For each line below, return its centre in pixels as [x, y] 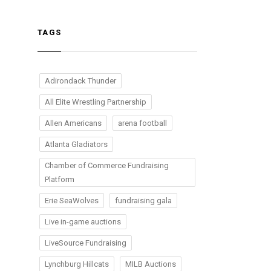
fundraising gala [143, 201]
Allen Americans [73, 123]
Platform [60, 179]
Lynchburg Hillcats [77, 264]
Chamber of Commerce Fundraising [107, 165]
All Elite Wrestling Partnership [96, 102]
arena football [142, 123]
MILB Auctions [151, 264]
